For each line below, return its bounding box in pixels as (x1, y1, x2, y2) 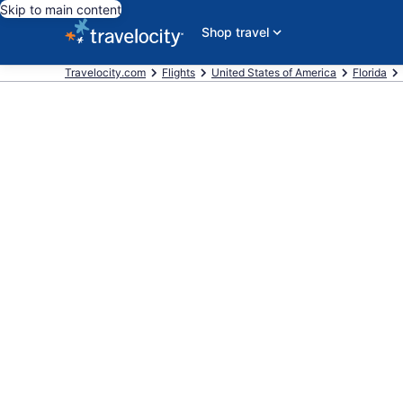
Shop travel (201, 24, 269, 40)
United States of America (211, 66, 336, 79)
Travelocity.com (65, 66, 146, 79)
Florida (353, 66, 387, 79)
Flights (162, 66, 195, 79)
